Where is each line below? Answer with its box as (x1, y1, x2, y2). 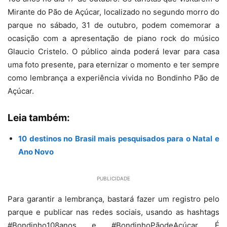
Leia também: (8, 111, 70, 124)
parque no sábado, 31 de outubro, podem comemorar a (8, 20, 219, 30)
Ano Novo (18, 146, 54, 157)
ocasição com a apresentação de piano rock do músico (8, 33, 219, 43)
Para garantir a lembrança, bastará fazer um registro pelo (8, 194, 219, 204)
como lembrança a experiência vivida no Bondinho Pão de (8, 72, 219, 83)
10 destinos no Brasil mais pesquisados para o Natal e (18, 133, 219, 143)
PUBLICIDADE (97, 175, 130, 181)
